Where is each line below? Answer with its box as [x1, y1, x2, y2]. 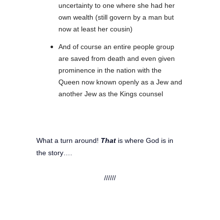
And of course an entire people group [58, 42, 174, 51]
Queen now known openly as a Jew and [58, 78, 182, 86]
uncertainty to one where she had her [58, 1, 175, 9]
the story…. [36, 148, 72, 157]
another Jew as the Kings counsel [58, 89, 163, 98]
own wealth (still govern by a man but [58, 13, 174, 21]
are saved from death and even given [58, 54, 175, 62]
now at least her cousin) [58, 25, 133, 33]
